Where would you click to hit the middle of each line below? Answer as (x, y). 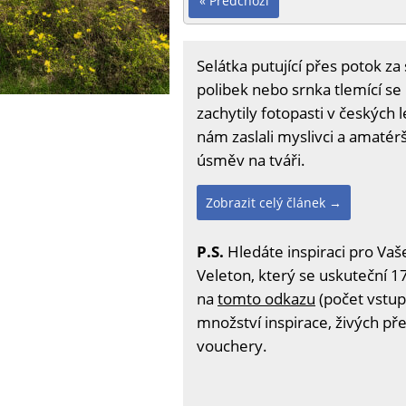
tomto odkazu (266, 298)
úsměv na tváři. (251, 159)
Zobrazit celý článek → (274, 202)
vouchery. (232, 345)
